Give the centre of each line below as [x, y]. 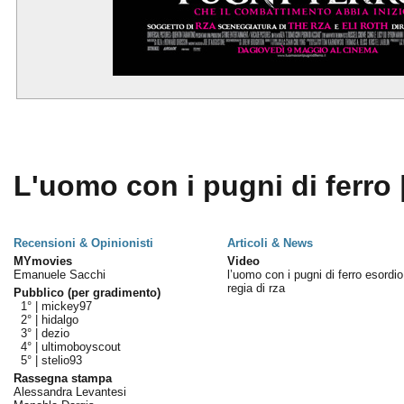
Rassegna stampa [62, 378]
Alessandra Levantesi [69, 392]
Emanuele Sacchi [59, 275]
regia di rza [256, 288]
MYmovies [42, 261]
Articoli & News [270, 243]
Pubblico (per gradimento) [87, 293]
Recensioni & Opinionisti [83, 243]
